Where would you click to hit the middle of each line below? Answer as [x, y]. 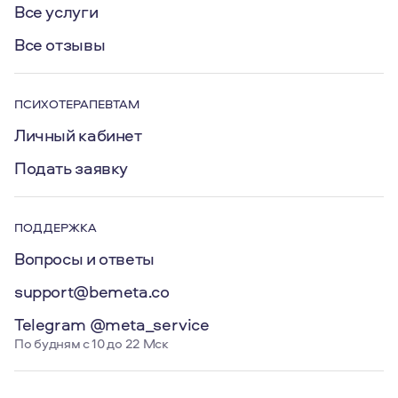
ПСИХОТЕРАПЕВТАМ [77, 103]
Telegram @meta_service [112, 324]
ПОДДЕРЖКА [56, 227]
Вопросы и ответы [84, 259]
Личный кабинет [78, 135]
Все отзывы [60, 44]
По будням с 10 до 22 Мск [92, 343]
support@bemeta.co [92, 291]
